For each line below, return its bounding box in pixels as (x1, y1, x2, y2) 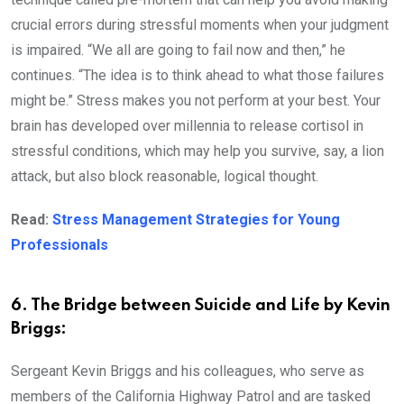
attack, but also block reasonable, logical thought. (11, 167, 318, 185)
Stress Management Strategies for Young (52, 210, 340, 228)
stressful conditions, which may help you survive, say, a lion (11, 142, 384, 160)
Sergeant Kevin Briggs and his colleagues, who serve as (11, 362, 364, 380)
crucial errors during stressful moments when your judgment (11, 15, 389, 33)
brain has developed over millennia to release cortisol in (11, 116, 363, 134)
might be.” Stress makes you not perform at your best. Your (11, 91, 381, 109)
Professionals (11, 235, 108, 253)
